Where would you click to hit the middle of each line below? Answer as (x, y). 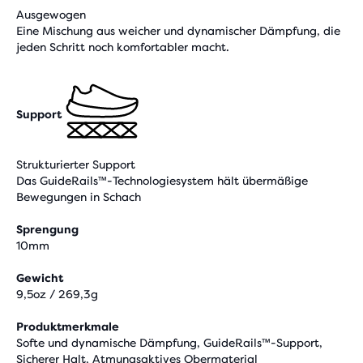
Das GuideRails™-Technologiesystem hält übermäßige (162, 181)
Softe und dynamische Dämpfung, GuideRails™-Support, (169, 343)
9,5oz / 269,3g (57, 294)
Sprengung (47, 229)
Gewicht (40, 278)
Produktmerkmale (68, 327)
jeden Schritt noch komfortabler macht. (123, 47)
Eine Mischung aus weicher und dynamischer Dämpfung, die (178, 31)
